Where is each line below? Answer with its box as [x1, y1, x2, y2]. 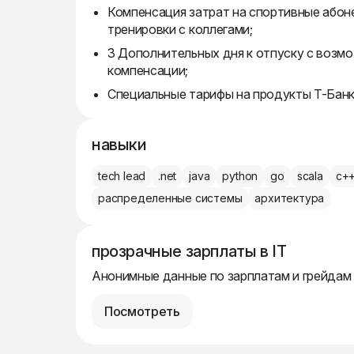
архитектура [254, 191, 325, 205]
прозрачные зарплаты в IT [92, 242, 287, 261]
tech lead [98, 169, 146, 183]
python [222, 169, 258, 183]
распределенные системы [98, 191, 243, 205]
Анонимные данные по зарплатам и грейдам [92, 268, 352, 284]
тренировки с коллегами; [107, 21, 253, 37]
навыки [92, 135, 147, 154]
